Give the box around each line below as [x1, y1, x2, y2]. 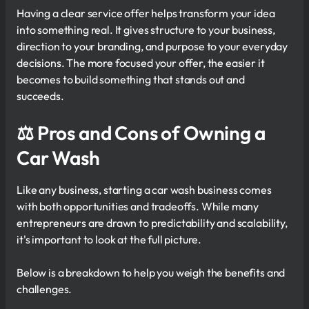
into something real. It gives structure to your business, [17, 22, 275, 37]
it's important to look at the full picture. [17, 232, 202, 246]
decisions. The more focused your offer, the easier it [17, 55, 265, 70]
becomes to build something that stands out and [17, 72, 245, 86]
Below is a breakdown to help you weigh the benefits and [17, 265, 286, 279]
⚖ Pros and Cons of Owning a [17, 120, 266, 145]
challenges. [17, 281, 72, 296]
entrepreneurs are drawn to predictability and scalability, [17, 215, 288, 230]
